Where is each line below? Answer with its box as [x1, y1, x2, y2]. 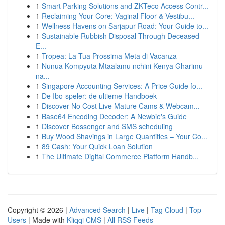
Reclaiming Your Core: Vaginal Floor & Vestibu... [42, 11, 194, 21]
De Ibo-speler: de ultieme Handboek [42, 91, 157, 101]
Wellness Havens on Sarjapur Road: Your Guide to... [42, 21, 208, 31]
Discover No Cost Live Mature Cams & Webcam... [42, 101, 200, 111]
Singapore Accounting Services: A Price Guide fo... [42, 81, 202, 91]
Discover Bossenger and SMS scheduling [42, 121, 173, 131]
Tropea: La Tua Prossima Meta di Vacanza [42, 51, 177, 61]
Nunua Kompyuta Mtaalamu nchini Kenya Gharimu [42, 61, 203, 71]
